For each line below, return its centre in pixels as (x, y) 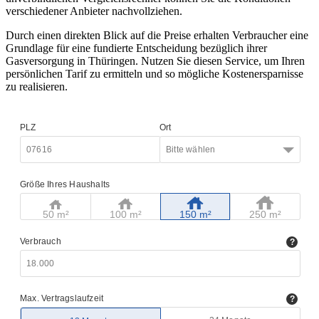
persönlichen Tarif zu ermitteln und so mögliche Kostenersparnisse (155, 74)
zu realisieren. (37, 87)
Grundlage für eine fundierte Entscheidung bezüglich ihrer (136, 48)
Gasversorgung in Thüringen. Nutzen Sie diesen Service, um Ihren (155, 61)
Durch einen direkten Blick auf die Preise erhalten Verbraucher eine (157, 36)
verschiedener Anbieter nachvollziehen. (94, 11)
